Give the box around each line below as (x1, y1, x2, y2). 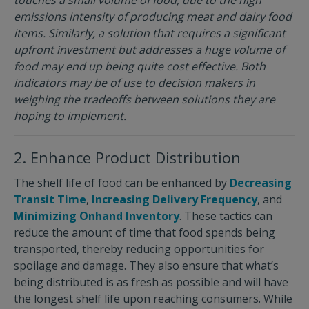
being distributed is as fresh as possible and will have (14, 274, 288, 290)
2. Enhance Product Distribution (14, 147, 241, 168)
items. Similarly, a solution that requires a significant (14, 25, 286, 41)
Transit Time (14, 191, 86, 207)
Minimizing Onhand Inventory (14, 208, 179, 223)
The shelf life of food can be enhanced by (14, 175, 230, 190)
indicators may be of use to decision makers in (14, 74, 255, 90)
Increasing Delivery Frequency (92, 191, 257, 207)
